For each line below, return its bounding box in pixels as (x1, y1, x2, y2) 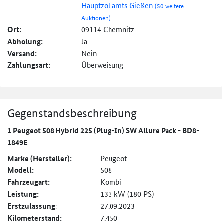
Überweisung (81, 59, 124, 70)
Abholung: (7, 36, 43, 47)
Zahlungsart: (7, 59, 50, 71)
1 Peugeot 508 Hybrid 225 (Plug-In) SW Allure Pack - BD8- (7, 125, 199, 136)
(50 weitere (155, 1, 184, 11)
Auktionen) (81, 13, 111, 23)
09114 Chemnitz (81, 24, 135, 35)
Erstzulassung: (7, 200, 57, 212)
